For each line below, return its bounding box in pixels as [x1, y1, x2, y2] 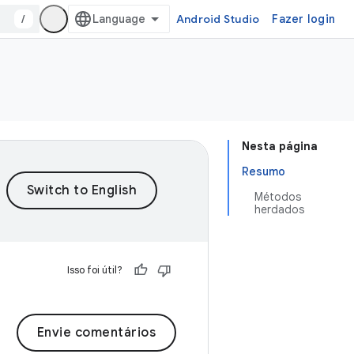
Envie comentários [36, 325, 156, 341]
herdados [254, 202, 304, 217]
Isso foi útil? [67, 263, 122, 277]
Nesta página [242, 139, 318, 153]
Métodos [254, 190, 301, 204]
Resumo [242, 164, 285, 179]
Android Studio [175, 12, 260, 26]
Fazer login [272, 12, 335, 26]
